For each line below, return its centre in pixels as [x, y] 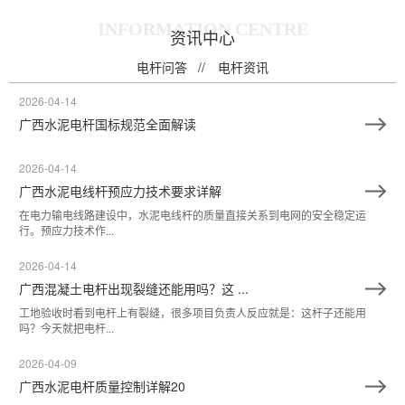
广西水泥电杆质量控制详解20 [102, 386]
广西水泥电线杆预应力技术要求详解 [120, 191]
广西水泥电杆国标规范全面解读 [108, 124]
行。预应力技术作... [66, 231]
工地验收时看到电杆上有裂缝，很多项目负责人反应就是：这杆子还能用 [193, 313]
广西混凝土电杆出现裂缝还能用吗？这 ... [134, 289]
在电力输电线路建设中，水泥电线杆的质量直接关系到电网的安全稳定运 [193, 215]
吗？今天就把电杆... [66, 328]
